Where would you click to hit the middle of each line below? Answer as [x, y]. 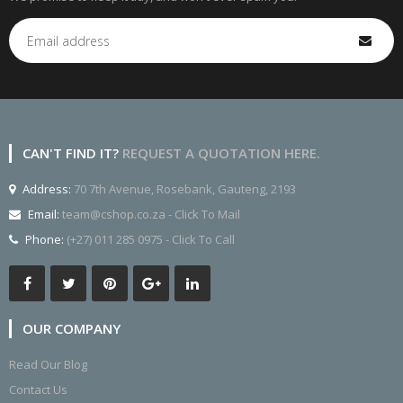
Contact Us [38, 390]
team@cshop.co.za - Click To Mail [151, 215]
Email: [45, 215]
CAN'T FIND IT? [72, 153]
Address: [47, 189]
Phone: [46, 240]
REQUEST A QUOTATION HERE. [221, 153]
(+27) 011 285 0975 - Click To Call [151, 240]
